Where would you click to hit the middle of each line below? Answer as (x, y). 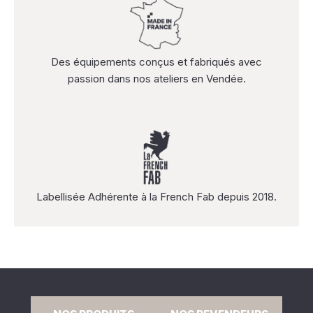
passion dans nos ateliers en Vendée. (156, 79)
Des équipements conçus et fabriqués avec (156, 62)
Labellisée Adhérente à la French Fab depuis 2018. (156, 197)
